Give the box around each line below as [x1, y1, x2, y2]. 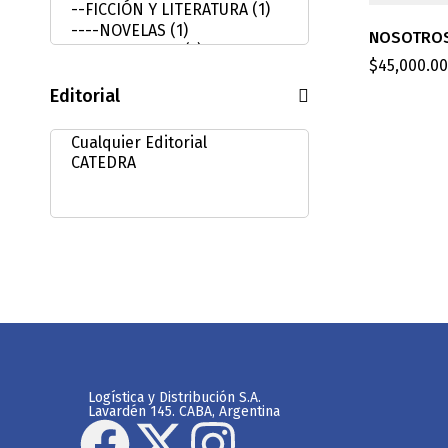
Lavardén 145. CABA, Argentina [88, 402, 280, 420]
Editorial [50, 84, 120, 107]
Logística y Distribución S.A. [88, 388, 261, 406]
